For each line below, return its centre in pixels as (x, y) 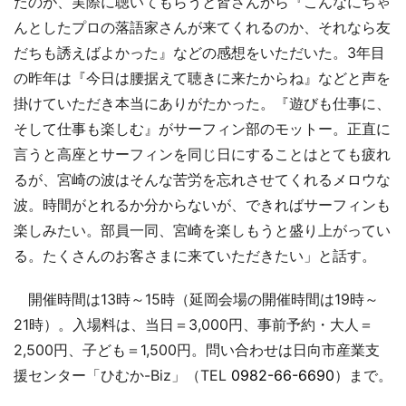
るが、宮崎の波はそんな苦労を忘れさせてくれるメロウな (202, 179)
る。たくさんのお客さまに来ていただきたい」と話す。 (195, 255)
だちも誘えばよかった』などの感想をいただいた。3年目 (199, 52)
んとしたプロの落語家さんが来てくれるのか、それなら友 (202, 27)
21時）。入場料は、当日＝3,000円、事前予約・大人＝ (193, 324)
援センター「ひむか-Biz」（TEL (122, 375)
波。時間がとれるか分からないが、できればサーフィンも (202, 204)
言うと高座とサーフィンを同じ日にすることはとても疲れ (202, 154)
